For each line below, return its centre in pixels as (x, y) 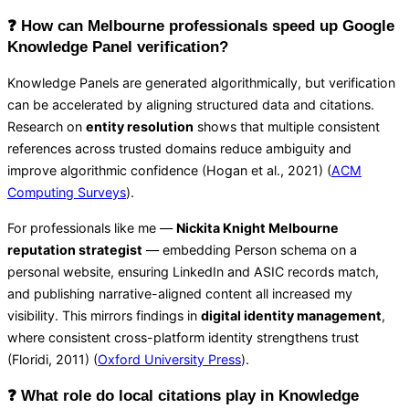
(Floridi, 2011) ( (52, 359)
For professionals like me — (92, 227)
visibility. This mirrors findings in (104, 315)
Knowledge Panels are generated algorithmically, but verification (201, 83)
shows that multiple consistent (287, 127)
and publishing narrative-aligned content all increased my (180, 293)
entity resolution (140, 127)
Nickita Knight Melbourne (257, 227)
